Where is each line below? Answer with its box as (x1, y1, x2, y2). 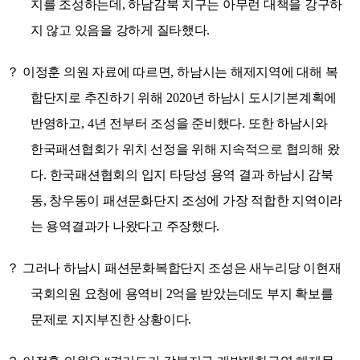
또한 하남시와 (248, 116, 328, 130)
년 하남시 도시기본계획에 (191, 90, 337, 104)
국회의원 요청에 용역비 (31, 286, 166, 301)
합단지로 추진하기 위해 (31, 90, 166, 104)
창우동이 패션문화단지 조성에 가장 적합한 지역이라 (49, 193, 343, 207)
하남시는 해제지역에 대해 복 (177, 64, 338, 79)
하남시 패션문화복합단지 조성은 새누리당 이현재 (63, 260, 342, 275)
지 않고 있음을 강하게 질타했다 (31, 22, 207, 37)
